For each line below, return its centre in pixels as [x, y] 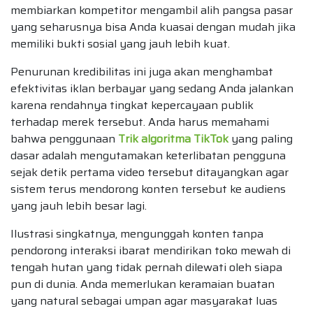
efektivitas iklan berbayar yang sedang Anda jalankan [152, 89]
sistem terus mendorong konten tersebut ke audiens [148, 189]
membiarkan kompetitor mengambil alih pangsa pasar [152, 10]
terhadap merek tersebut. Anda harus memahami [140, 122]
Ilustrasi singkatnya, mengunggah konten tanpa [137, 234]
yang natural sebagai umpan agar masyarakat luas [144, 301]
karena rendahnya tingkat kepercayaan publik [132, 105]
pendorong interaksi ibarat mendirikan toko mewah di [151, 251]
